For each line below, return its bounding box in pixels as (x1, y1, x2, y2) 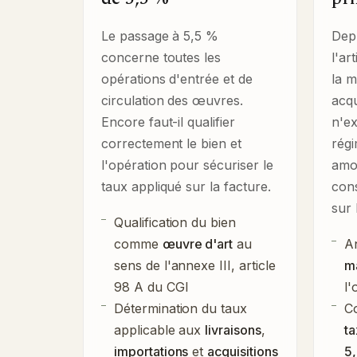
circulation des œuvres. (101, 92, 243, 108)
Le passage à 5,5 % (101, 27, 219, 44)
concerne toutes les (101, 49, 222, 65)
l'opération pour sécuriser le (101, 156, 273, 173)
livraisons (205, 321, 261, 338)
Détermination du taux (114, 300, 247, 316)
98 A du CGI (114, 278, 189, 295)
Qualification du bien (114, 214, 236, 230)
